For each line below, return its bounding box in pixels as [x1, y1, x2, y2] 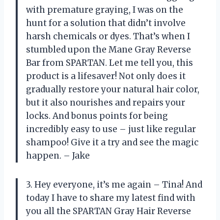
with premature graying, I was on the [26, 4, 183, 15]
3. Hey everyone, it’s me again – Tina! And [26, 179, 202, 190]
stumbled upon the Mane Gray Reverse [26, 44, 191, 55]
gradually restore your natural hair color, [26, 83, 199, 95]
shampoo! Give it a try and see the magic [26, 137, 198, 148]
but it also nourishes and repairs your [26, 97, 185, 108]
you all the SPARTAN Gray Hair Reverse [26, 205, 191, 217]
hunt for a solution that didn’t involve [26, 17, 186, 28]
